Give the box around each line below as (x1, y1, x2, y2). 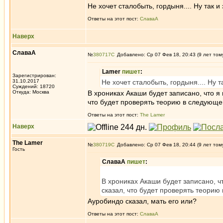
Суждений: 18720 (12, 84, 55, 89)
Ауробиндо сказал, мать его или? (88, 197, 197, 205)
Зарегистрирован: (12, 73, 56, 78)
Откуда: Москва (12, 89, 49, 95)
